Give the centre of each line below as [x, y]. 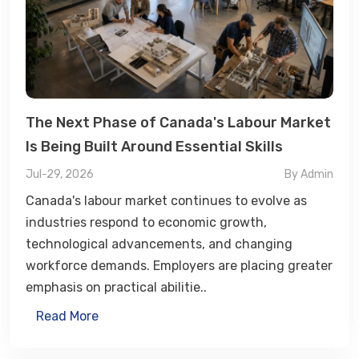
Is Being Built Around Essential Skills [154, 146]
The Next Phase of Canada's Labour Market [178, 122]
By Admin [309, 174]
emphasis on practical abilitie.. [116, 287]
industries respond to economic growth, [146, 222]
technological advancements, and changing [159, 244]
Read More [67, 316]
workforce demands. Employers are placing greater [179, 265]
